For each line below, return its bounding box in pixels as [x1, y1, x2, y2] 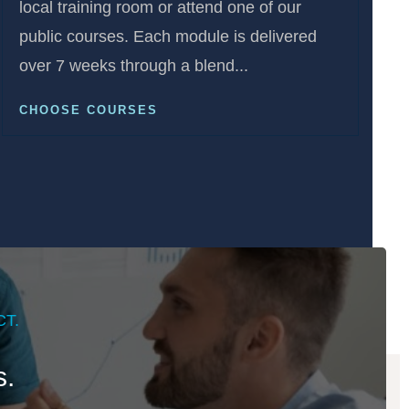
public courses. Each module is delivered [18, 27, 317, 47]
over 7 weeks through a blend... [18, 57, 248, 76]
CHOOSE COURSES [18, 103, 158, 118]
